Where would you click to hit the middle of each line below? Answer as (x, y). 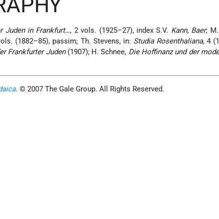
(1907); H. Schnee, (97, 52)
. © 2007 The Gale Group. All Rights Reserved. (90, 89)
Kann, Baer (188, 31)
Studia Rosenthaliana (168, 41)
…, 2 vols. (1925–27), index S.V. (118, 31)
